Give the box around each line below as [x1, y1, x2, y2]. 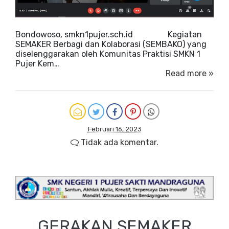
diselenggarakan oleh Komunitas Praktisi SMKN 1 [15, 49, 200, 59]
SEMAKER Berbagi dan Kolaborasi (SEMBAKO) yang [15, 39, 207, 49]
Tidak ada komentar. [79, 137, 158, 147]
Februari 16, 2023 [87, 125, 142, 133]
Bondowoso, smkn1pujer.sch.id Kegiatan [15, 29, 202, 39]
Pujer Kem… [15, 58, 59, 68]
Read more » [166, 68, 214, 78]
